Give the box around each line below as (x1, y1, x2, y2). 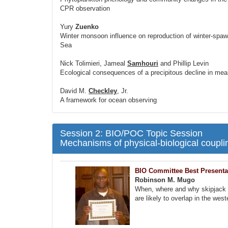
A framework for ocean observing (60, 96, 157, 104)
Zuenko (75, 23, 99, 31)
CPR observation (60, 5, 110, 12)
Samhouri (127, 60, 158, 67)
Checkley (89, 87, 117, 95)
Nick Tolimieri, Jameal (60, 60, 127, 67)
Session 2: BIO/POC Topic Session (60, 128, 203, 138)
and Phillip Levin (158, 60, 209, 67)
